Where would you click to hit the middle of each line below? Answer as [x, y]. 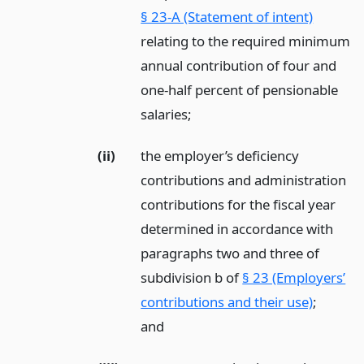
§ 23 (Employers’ [294, 277]
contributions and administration [244, 180]
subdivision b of [192, 277]
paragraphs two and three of [230, 253]
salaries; [167, 114]
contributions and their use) [227, 301]
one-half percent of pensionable [240, 89]
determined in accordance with [237, 228]
